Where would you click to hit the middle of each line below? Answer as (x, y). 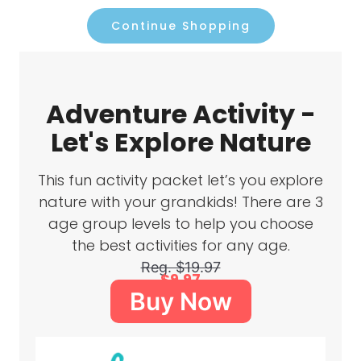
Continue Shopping (180, 26)
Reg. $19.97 (180, 267)
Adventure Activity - (180, 114)
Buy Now (180, 301)
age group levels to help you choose (180, 224)
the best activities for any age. (180, 245)
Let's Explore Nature (180, 142)
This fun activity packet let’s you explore (180, 180)
